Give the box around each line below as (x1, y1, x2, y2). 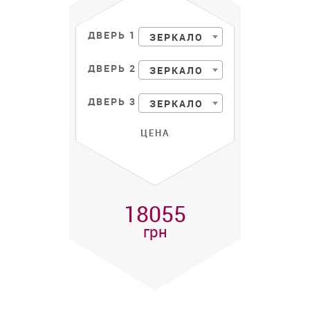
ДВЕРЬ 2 (87, 62, 136, 75)
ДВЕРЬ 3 (87, 95, 136, 109)
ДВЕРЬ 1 (87, 28, 136, 42)
